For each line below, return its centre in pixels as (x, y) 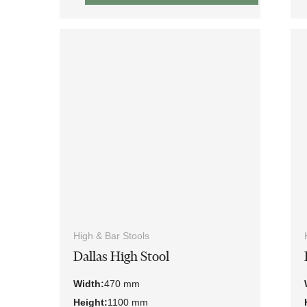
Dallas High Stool (121, 257)
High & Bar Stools (111, 236)
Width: (89, 284)
